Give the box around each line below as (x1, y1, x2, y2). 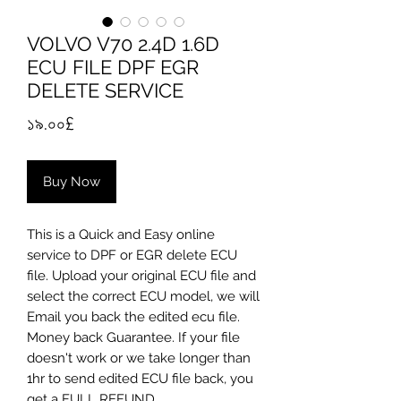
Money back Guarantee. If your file (27, 329, 240, 346)
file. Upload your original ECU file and (27, 268, 256, 284)
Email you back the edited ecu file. (27, 309, 240, 325)
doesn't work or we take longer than (27, 350, 251, 366)
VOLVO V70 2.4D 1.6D (27, 32, 219, 55)
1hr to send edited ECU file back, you (27, 371, 253, 387)
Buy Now (43, 174, 100, 190)
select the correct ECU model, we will (27, 288, 260, 304)
